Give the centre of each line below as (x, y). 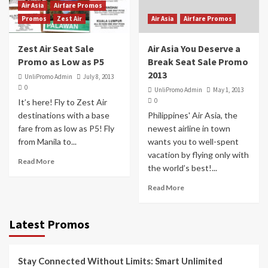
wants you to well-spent (193, 141)
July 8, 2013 (98, 77)
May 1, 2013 (228, 90)
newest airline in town (189, 128)
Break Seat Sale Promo (198, 62)
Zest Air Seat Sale (56, 48)
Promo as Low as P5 (61, 62)
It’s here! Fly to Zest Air (63, 102)
